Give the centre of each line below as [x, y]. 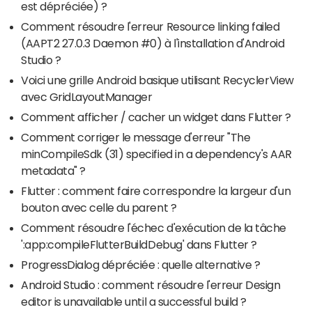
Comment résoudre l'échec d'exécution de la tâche [154, 227]
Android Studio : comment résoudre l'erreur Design [151, 284]
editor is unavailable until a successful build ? [134, 301]
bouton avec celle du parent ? [99, 207]
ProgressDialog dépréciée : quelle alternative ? [141, 264]
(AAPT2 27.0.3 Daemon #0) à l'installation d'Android [153, 43]
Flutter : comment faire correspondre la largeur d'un [156, 190]
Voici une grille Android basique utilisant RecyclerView [157, 80]
